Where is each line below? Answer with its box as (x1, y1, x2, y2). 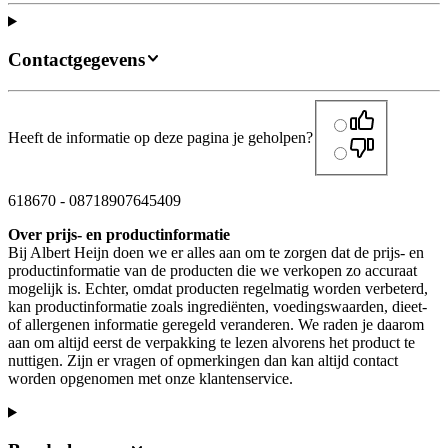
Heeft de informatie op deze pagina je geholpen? (8, 128, 313, 146)
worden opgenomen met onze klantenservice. (8, 369, 293, 387)
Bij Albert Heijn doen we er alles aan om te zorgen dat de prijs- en (8, 243, 424, 261)
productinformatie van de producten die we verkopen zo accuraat (8, 261, 417, 279)
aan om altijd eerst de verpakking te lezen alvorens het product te (8, 333, 415, 351)
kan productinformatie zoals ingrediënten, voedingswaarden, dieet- (8, 297, 427, 315)
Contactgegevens (8, 49, 145, 71)
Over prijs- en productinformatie (8, 225, 230, 243)
